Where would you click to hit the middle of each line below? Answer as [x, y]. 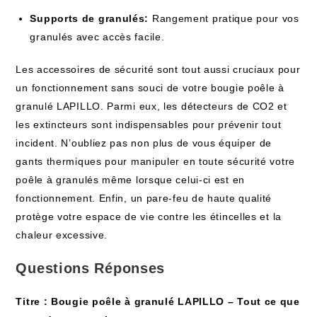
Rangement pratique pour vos [224, 18]
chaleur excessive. [62, 235]
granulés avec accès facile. [97, 37]
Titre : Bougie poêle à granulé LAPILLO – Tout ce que [158, 301]
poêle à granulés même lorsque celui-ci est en [130, 180]
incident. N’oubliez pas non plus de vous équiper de [144, 143]
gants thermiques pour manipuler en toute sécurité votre [155, 161]
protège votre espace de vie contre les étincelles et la [149, 217]
